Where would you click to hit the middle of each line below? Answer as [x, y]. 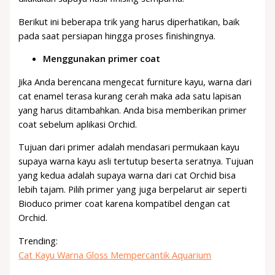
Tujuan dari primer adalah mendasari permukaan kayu [129, 147]
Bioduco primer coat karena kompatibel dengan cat [125, 203]
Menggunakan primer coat [102, 59]
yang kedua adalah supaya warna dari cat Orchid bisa [127, 175]
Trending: [38, 241]
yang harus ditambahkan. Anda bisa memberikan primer [133, 110]
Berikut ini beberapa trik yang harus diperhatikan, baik [129, 21]
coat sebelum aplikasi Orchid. [79, 124]
